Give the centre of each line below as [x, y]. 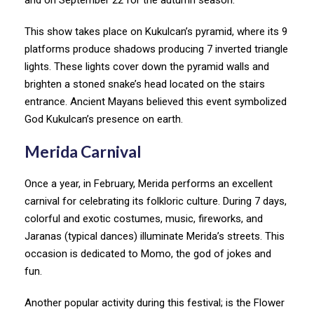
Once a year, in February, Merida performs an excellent [149, 183]
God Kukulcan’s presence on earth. [107, 119]
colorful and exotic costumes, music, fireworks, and [144, 218]
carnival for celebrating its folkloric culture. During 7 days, [156, 201]
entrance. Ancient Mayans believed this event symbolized [156, 101]
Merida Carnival [83, 151]
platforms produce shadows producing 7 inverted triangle [156, 49]
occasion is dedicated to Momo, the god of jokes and [148, 253]
